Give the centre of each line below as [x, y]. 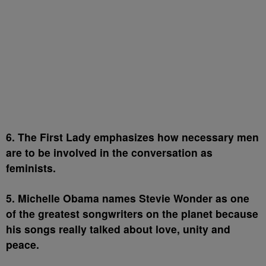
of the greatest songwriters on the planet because [132, 214]
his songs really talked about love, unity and [118, 229]
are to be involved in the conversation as [109, 153]
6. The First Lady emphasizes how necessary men [132, 137]
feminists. [31, 168]
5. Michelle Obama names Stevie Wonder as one [128, 198]
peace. [23, 245]
